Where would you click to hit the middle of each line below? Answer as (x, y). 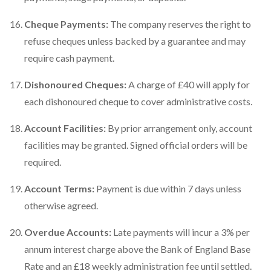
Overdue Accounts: (68, 232)
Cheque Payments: (66, 24)
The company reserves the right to (180, 24)
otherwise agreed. (61, 205)
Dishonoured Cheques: (75, 84)
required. (43, 162)
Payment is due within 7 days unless (168, 188)
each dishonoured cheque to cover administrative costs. (138, 101)
